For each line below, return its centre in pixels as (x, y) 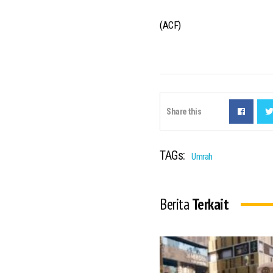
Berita (176, 204)
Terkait (210, 204)
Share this (184, 112)
